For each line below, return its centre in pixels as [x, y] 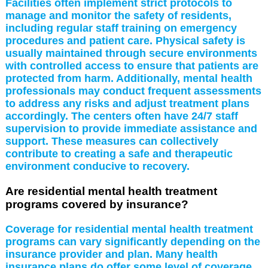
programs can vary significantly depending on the [133, 241]
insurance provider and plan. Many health [111, 254]
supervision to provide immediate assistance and [131, 128]
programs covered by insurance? [97, 204]
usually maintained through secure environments [131, 53]
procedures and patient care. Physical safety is [125, 40]
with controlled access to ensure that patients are [132, 66]
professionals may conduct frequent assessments [133, 91]
